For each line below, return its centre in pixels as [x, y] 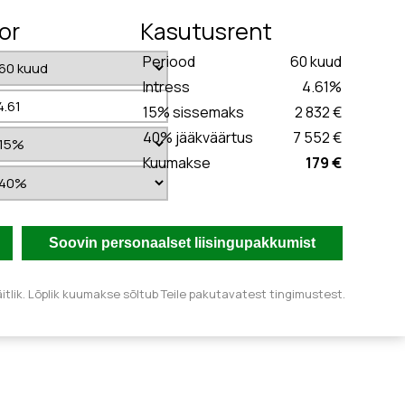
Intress [166, 87]
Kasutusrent [206, 31]
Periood [169, 61]
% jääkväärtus [206, 137]
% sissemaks [200, 112]
